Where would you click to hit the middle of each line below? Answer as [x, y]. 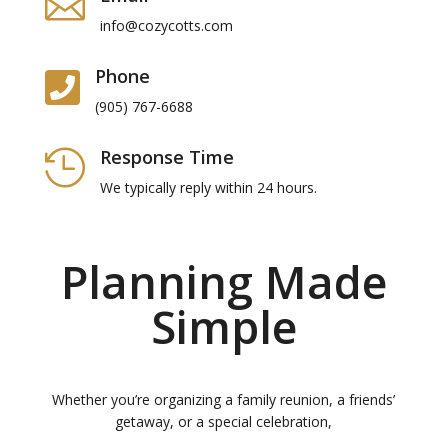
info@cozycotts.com [166, 25]
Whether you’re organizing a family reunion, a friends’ [224, 399]
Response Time [166, 157]
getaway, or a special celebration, [224, 421]
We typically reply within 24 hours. [208, 187]
